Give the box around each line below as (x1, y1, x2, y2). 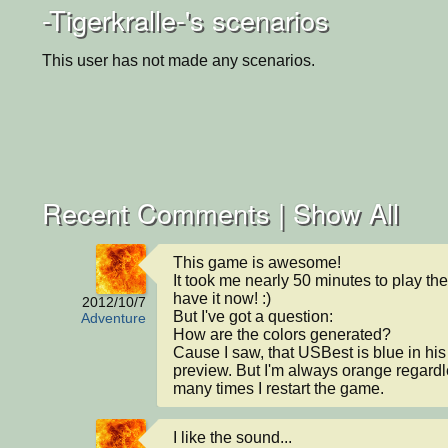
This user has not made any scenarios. (42, 51, 315, 69)
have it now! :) (173, 289, 271, 307)
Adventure (81, 310, 146, 326)
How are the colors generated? (173, 325, 391, 343)
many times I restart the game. (173, 379, 384, 397)
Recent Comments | (42, 193, 293, 232)
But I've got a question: (173, 307, 333, 325)
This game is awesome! (173, 253, 341, 271)
